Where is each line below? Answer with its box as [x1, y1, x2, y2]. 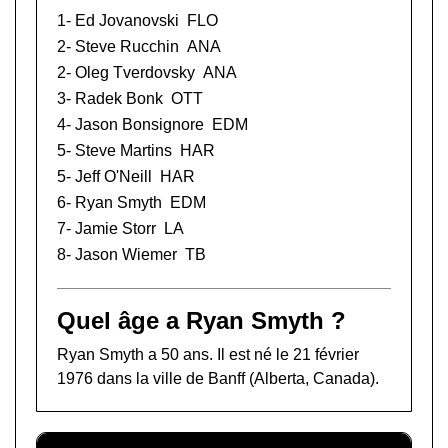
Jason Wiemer [75, 246, 177, 264]
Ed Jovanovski [75, 12, 179, 30]
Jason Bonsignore [75, 116, 204, 134]
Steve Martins [75, 142, 172, 160]
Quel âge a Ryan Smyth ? [57, 307, 346, 335]
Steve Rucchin [75, 38, 179, 56]
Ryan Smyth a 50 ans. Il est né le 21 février [57, 346, 359, 364]
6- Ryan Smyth [57, 194, 170, 212]
